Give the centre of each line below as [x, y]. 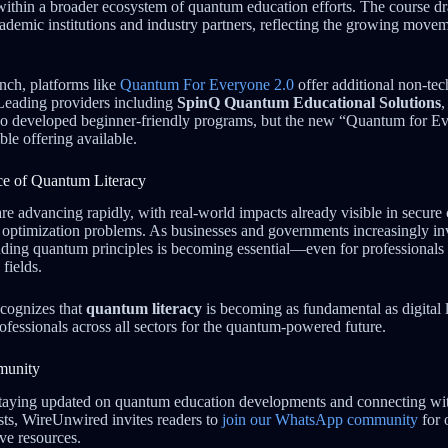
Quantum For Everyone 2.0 [207, 84]
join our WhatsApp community [320, 420]
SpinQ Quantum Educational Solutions [309, 102]
